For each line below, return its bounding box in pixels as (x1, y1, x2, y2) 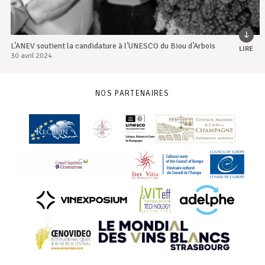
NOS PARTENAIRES (95, 88, 170, 98)
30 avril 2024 (10, 51, 52, 60)
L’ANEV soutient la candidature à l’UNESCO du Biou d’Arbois (10, 40, 215, 51)
